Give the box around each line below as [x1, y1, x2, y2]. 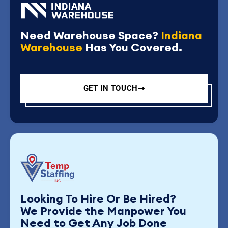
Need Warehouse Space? [20, 27, 161, 42]
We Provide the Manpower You [20, 203, 186, 218]
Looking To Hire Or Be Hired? [20, 191, 176, 206]
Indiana [161, 27, 202, 42]
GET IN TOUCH [83, 83, 138, 93]
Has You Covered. [85, 40, 182, 54]
